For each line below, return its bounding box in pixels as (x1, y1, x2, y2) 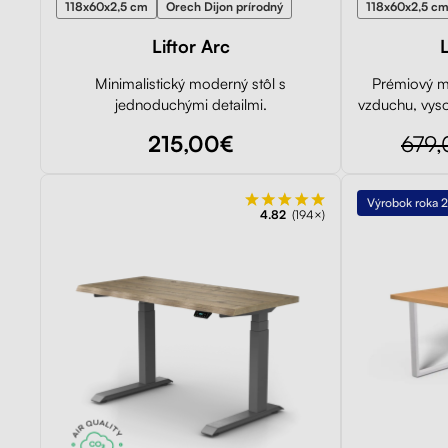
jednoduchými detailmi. (114, 94, 267, 114)
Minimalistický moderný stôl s (95, 73, 286, 93)
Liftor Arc (151, 34, 230, 57)
